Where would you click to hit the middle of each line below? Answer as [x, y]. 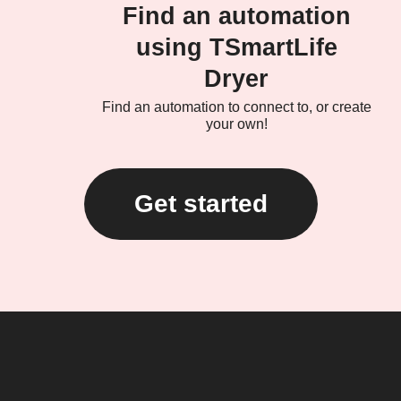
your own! [236, 124]
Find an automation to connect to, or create [236, 107]
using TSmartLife [236, 48]
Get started [200, 204]
